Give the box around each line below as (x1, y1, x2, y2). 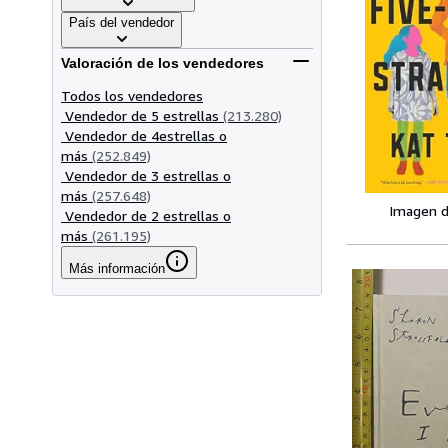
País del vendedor (69, 14, 174, 30)
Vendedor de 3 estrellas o (65, 166, 231, 184)
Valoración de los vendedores (61, 55, 264, 72)
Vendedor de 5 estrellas (65, 106, 219, 124)
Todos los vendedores (61, 86, 203, 104)
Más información (69, 260, 165, 276)
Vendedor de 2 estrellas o (65, 206, 231, 224)
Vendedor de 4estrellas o (65, 126, 227, 144)
